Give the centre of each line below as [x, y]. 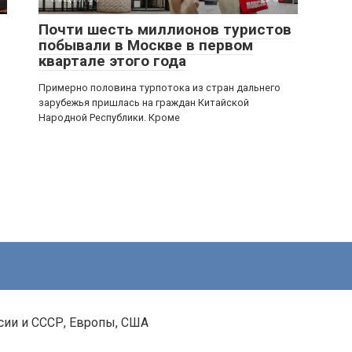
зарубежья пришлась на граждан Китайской [144, 103]
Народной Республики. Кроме [109, 117]
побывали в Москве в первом [146, 45]
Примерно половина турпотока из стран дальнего [159, 88]
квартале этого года [112, 61]
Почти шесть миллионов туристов [165, 29]
